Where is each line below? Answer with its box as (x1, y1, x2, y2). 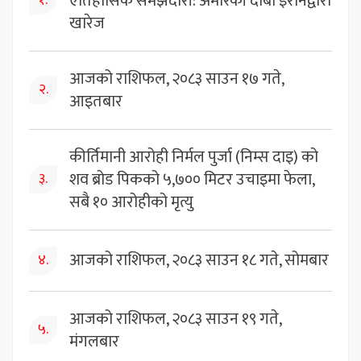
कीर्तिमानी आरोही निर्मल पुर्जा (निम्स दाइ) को (69, 143, 318, 171)
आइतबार (69, 87, 122, 115)
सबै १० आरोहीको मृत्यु (69, 188, 193, 216)
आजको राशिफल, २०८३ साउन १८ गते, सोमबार (69, 247, 329, 274)
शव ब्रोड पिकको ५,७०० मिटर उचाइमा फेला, (69, 165, 314, 193)
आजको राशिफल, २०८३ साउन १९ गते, (69, 305, 281, 333)
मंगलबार (69, 327, 119, 355)
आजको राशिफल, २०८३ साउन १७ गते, (69, 64, 284, 93)
